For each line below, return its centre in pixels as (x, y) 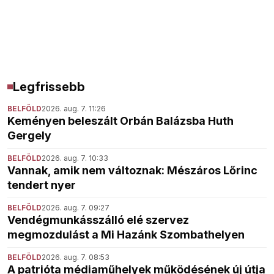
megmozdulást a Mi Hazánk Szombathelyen (126, 234)
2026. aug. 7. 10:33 (75, 158)
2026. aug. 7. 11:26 (74, 108)
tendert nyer (42, 185)
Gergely (29, 135)
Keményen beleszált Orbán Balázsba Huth (120, 120)
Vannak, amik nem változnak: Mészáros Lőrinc (132, 170)
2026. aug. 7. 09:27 (76, 207)
